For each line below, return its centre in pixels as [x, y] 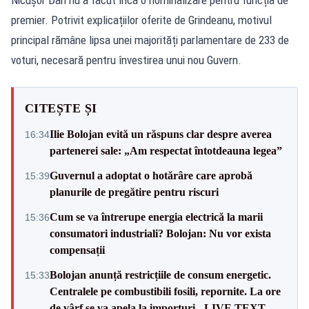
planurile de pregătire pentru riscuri [134, 192]
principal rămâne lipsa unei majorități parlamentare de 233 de [150, 40]
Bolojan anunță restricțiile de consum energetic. [160, 275]
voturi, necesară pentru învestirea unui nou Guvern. [126, 60]
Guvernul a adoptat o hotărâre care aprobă [151, 175]
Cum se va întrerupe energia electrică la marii [156, 217]
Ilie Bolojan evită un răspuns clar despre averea [161, 134]
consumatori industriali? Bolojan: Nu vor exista [160, 233]
